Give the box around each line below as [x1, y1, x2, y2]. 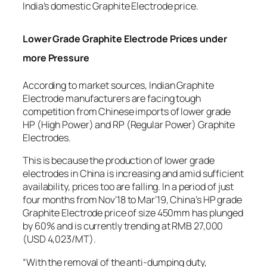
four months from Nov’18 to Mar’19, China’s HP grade [23, 193, 242, 207]
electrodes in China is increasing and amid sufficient [23, 167, 244, 181]
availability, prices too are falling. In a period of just [23, 180, 234, 194]
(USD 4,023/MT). [23, 232, 96, 246]
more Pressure [23, 51, 89, 64]
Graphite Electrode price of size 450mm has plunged [23, 206, 243, 220]
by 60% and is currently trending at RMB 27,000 [23, 219, 223, 233]
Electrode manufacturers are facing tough [23, 92, 201, 105]
